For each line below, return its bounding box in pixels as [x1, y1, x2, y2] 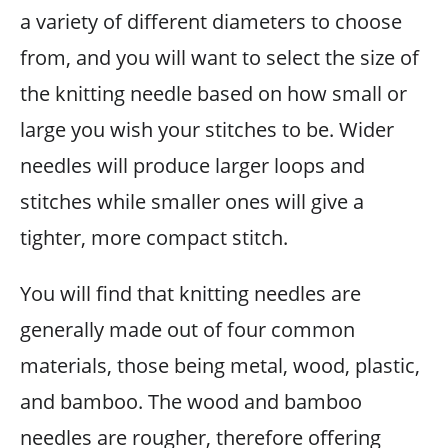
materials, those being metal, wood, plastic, [20, 351, 420, 379]
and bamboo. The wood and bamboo [20, 387, 362, 415]
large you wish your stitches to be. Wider [20, 115, 394, 143]
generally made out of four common [20, 315, 355, 343]
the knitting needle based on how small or [20, 79, 407, 107]
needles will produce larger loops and [20, 151, 365, 179]
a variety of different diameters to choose [20, 7, 402, 35]
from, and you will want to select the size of [20, 43, 419, 71]
